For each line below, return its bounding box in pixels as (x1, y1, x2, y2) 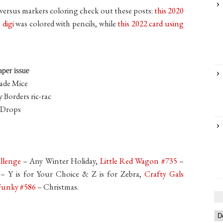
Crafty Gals (144, 168, 184, 180)
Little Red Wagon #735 (100, 155, 177, 167)
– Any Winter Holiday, (20, 155, 100, 167)
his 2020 (157, 4, 184, 16)
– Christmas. (36, 181, 79, 193)
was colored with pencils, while (15, 17, 118, 29)
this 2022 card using (117, 17, 184, 29)
